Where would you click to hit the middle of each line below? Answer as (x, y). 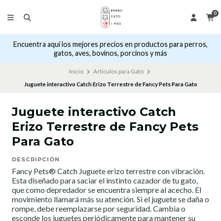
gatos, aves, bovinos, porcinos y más (110, 53)
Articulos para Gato (118, 72)
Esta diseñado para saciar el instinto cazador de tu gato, (105, 181)
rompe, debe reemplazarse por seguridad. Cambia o (99, 209)
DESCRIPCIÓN (36, 160)
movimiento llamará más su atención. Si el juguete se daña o (110, 199)
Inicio (76, 72)
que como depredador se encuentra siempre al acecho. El (107, 190)
